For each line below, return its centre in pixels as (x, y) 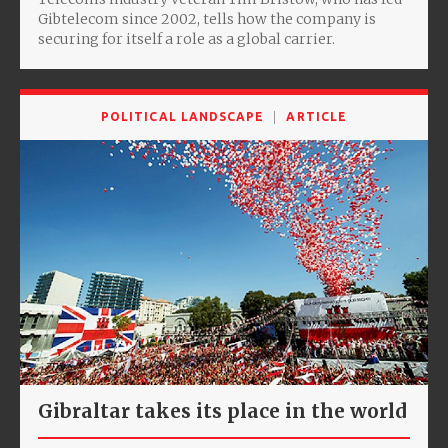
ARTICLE (317, 116)
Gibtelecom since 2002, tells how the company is (207, 18)
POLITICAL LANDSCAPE (182, 116)
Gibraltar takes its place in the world (222, 410)
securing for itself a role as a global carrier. (186, 38)
